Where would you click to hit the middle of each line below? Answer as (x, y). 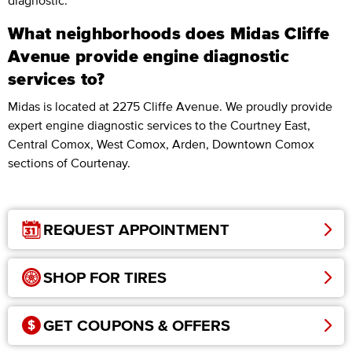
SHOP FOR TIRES (105, 278)
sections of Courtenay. (69, 163)
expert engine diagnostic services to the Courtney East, (159, 125)
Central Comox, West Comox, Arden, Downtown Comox (161, 144)
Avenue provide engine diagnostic (148, 56)
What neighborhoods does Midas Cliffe (169, 33)
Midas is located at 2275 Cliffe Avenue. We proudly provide (170, 106)
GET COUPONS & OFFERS (137, 326)
